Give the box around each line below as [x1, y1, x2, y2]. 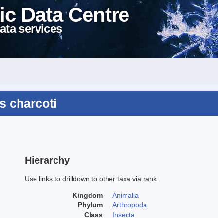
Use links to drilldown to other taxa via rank [25, 174, 157, 182]
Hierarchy [25, 154, 70, 165]
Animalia [112, 191, 139, 199]
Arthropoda [112, 200, 147, 209]
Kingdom [73, 191, 103, 199]
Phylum [78, 200, 103, 209]
